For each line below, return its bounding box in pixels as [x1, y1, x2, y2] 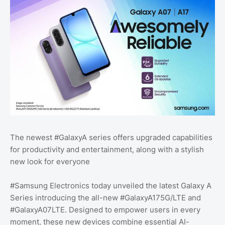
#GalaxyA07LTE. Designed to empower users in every [10, 204, 200, 214]
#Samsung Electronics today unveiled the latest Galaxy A [10, 180, 211, 190]
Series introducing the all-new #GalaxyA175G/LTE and [10, 192, 201, 202]
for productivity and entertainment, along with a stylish [10, 144, 204, 154]
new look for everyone [10, 156, 90, 166]
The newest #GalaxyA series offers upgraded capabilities [10, 132, 212, 142]
